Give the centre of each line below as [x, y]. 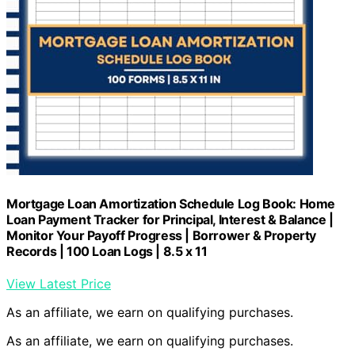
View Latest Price [59, 283]
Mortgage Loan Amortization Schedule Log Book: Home [171, 203]
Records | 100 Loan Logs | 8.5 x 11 [107, 251]
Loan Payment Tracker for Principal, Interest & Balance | [170, 219]
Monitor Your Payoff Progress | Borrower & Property [162, 235]
